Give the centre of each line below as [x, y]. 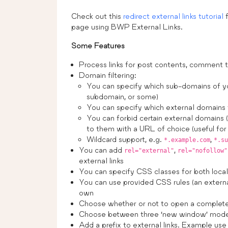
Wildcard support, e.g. [125, 139]
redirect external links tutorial [173, 16]
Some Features [98, 45]
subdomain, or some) [122, 96]
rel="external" [149, 150]
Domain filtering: [108, 75]
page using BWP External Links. [127, 26]
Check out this [97, 16]
